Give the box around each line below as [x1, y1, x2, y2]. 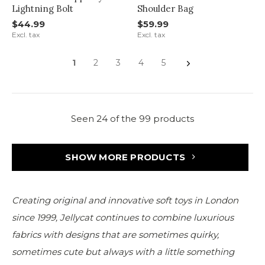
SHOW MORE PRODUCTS [65, 151, 188, 163]
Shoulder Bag [137, 3, 193, 15]
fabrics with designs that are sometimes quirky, [12, 229, 219, 241]
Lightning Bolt [12, 3, 73, 15]
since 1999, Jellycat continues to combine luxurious [12, 212, 234, 224]
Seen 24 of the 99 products [71, 113, 194, 125]
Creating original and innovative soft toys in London [12, 195, 238, 206]
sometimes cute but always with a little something [12, 246, 234, 258]
